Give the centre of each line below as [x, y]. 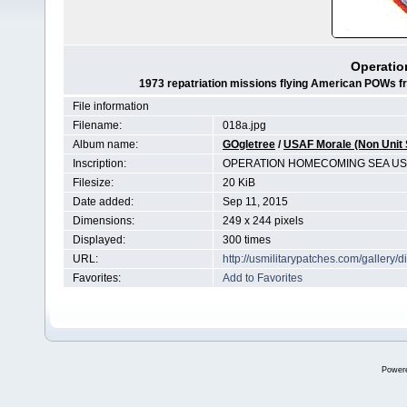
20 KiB [239, 183]
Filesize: [93, 183]
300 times [247, 240]
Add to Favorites [263, 278]
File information [111, 106]
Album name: [105, 144]
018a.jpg [244, 125]
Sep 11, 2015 [255, 202]
